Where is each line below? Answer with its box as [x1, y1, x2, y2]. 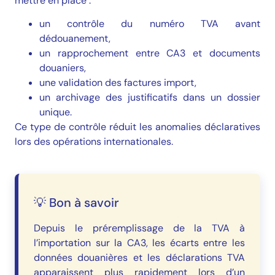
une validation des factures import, [39, 76, 196, 90]
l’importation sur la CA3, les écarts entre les [34, 236, 245, 250]
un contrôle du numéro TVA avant [39, 17, 260, 31]
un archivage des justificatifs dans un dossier [39, 91, 260, 104]
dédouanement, [39, 32, 110, 45]
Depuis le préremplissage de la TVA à [34, 222, 245, 235]
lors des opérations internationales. [15, 135, 173, 149]
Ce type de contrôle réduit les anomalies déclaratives [15, 120, 260, 134]
